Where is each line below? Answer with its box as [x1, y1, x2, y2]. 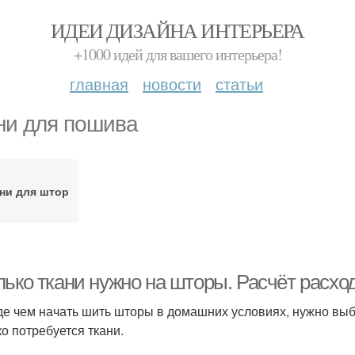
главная [70, 72, 128, 95]
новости [143, 72, 201, 95]
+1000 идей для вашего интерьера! [73, 44, 282, 65]
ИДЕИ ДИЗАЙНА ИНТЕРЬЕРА [51, 17, 304, 44]
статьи [216, 72, 263, 95]
